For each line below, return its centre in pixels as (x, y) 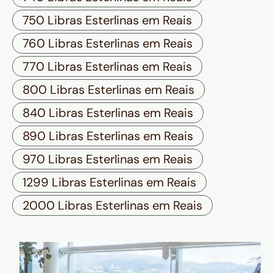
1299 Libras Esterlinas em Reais (109, 183)
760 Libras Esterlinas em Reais (108, 44)
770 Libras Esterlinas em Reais (107, 67)
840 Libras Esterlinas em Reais (108, 113)
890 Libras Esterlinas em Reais (108, 136)
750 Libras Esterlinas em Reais (107, 20)
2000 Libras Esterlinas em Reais (112, 206)
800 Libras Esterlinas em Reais (108, 90)
